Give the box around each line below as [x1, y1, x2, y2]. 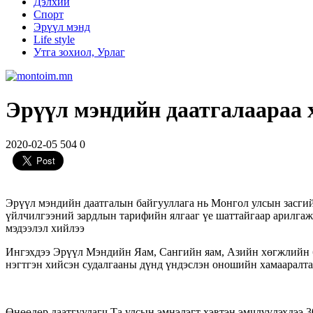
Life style [34, 34, 75, 45]
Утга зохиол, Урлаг [34, 46, 125, 58]
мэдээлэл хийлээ [6, 221, 85, 234]
